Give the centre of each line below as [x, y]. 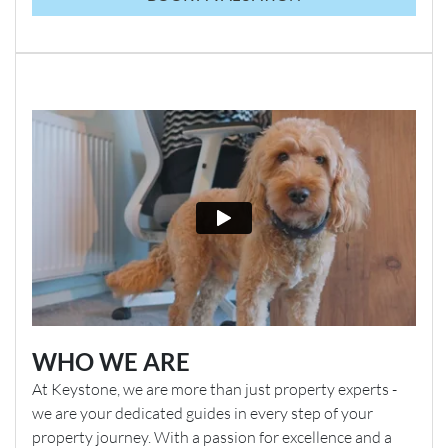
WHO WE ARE [111, 361]
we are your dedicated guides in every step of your [202, 412]
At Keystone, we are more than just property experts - [214, 388]
